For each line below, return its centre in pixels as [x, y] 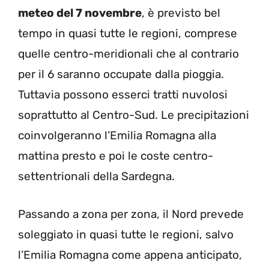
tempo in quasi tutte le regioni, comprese [128, 34]
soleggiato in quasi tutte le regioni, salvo [126, 234]
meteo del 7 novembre [80, 13]
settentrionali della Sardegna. [96, 177]
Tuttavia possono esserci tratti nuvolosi [123, 95]
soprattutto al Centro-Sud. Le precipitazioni [134, 115]
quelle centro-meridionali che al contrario [128, 54]
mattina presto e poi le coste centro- [116, 156]
